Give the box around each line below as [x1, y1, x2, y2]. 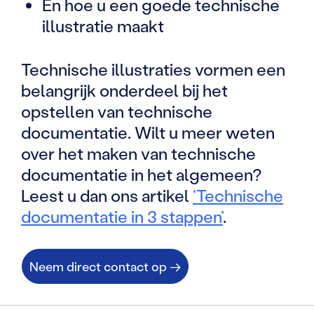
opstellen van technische [21, 100, 212, 123]
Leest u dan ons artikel [21, 184, 193, 207]
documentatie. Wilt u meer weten [21, 121, 275, 144]
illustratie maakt [42, 15, 164, 37]
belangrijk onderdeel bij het [21, 79, 228, 102]
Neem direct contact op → [29, 258, 181, 275]
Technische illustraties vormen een [21, 58, 285, 81]
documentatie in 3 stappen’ [21, 205, 223, 228]
